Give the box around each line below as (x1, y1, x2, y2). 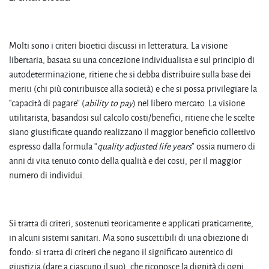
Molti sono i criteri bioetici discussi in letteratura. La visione (9, 38, 228, 52)
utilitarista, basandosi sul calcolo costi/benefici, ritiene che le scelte (9, 110, 255, 124)
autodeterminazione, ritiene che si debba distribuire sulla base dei (9, 67, 251, 80)
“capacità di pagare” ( (9, 96, 85, 109)
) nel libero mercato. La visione (133, 96, 245, 109)
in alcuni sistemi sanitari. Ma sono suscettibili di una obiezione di (9, 231, 249, 244)
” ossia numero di (192, 139, 255, 153)
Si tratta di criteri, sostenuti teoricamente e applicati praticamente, (9, 216, 253, 229)
